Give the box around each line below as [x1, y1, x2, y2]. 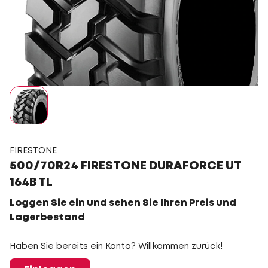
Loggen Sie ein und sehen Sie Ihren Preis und [10, 199, 236, 208]
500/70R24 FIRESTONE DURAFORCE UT [10, 160, 241, 172]
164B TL [10, 177, 53, 188]
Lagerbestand [10, 213, 85, 222]
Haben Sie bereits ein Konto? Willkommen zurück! [10, 243, 223, 250]
